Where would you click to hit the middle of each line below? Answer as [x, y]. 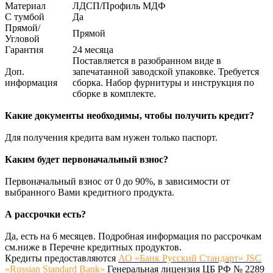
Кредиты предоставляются [62, 258]
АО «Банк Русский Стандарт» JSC [190, 258]
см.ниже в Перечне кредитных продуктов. [94, 247]
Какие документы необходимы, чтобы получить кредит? [129, 116]
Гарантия [24, 50]
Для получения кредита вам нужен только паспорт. [111, 138]
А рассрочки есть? [45, 214]
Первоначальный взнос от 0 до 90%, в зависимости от [117, 182]
